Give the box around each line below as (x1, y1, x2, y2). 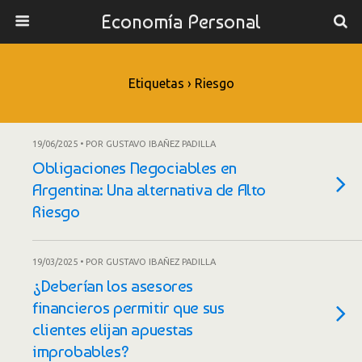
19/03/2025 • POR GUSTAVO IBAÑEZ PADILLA (32, 257, 216, 267)
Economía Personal (101, 10, 261, 33)
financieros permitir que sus (32, 297, 225, 318)
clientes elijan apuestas (32, 319, 194, 339)
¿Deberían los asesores (32, 276, 193, 296)
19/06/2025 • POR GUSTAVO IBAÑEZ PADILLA (32, 139, 216, 149)
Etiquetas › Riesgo (128, 76, 234, 90)
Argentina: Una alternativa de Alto (32, 179, 266, 200)
